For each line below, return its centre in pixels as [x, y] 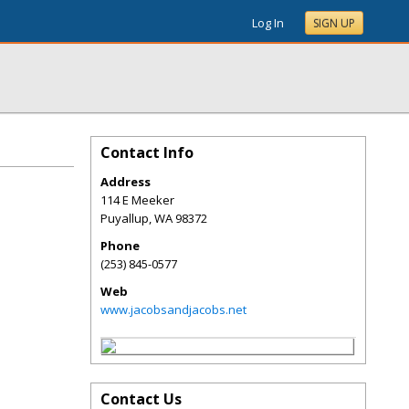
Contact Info [147, 152]
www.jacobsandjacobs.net [173, 309]
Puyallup [125, 218]
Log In [268, 23]
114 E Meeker [137, 200]
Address [126, 182]
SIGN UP [334, 23]
